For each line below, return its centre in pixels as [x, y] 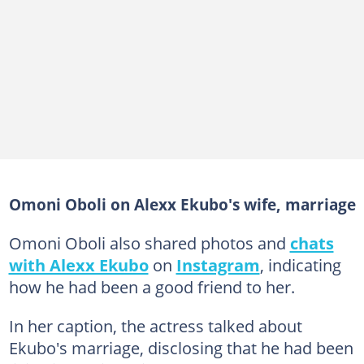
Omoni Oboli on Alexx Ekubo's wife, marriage [182, 204]
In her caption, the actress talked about [155, 325]
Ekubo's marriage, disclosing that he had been [181, 347]
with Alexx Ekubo [78, 264]
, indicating [300, 264]
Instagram [218, 264]
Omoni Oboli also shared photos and [149, 243]
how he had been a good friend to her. [152, 286]
